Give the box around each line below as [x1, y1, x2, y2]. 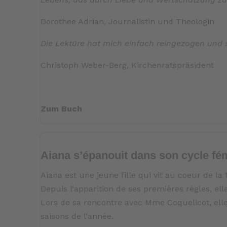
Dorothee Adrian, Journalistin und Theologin [41, 17, 215, 27]
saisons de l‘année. [41, 211, 114, 221]
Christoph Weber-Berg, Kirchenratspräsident [41, 60, 214, 70]
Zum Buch [41, 104, 83, 114]
